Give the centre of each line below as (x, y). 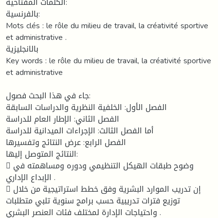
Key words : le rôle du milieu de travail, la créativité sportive (109, 60)
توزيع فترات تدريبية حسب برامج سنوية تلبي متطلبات (93, 200)
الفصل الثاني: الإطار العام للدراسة (63, 119)
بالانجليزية (22, 49)
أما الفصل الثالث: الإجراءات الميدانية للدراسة (80, 130)
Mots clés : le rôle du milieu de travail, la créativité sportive (107, 25)
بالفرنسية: (22, 14)
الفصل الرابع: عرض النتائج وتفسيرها (66, 142)
